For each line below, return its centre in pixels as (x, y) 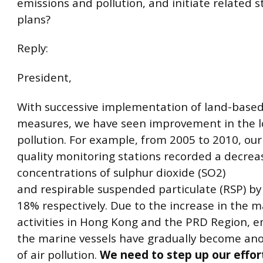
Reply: (33, 48)
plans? (34, 19)
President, (44, 77)
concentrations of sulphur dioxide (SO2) (121, 172)
